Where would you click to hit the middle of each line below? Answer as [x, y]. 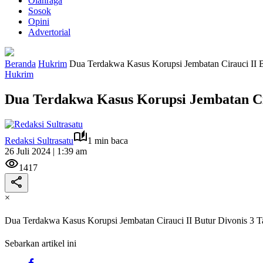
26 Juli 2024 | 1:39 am [46, 151]
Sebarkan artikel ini [41, 244]
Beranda [20, 64]
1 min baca [108, 140]
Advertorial [49, 32]
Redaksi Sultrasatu [39, 140]
